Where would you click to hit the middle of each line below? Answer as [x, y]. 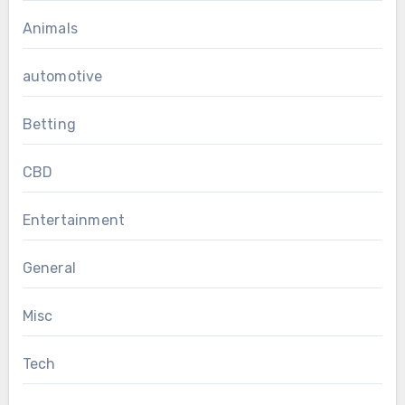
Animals [50, 28]
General [49, 268]
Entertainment [74, 220]
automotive [62, 76]
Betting [49, 124]
